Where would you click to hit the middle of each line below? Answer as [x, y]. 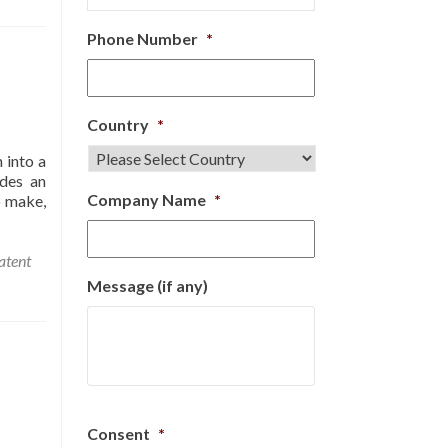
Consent [118, 433]
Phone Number [142, 38]
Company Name [146, 199]
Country [118, 124]
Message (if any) [147, 285]
